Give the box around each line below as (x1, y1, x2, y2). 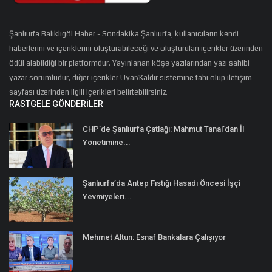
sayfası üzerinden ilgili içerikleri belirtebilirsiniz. (9, 86, 168, 98)
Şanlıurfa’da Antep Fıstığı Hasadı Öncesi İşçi (83, 178, 240, 188)
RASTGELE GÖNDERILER (9, 98, 103, 109)
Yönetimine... (83, 137, 131, 147)
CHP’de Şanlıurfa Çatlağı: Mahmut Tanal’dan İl (83, 124, 244, 134)
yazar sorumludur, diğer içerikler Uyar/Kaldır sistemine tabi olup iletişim (9, 72, 252, 83)
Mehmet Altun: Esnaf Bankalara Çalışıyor (83, 232, 226, 242)
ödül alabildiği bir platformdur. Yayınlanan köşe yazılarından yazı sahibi (9, 57, 250, 69)
